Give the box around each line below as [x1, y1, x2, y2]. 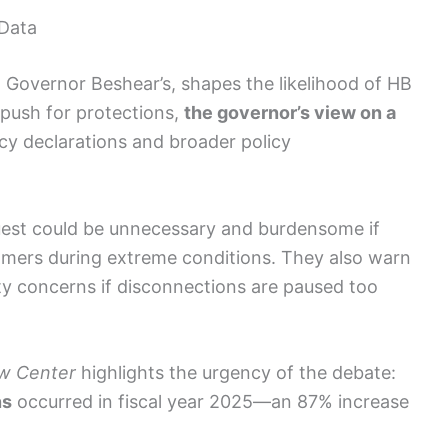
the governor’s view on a [184, 101, 396, 123]
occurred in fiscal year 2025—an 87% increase [12, 391, 409, 413]
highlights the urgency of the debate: [76, 362, 396, 384]
